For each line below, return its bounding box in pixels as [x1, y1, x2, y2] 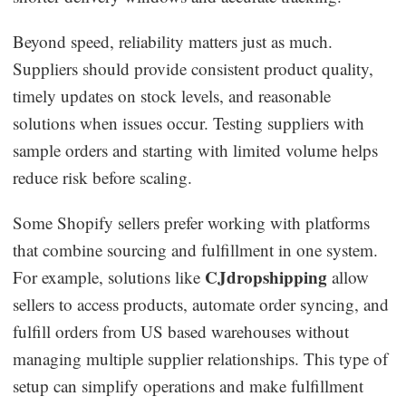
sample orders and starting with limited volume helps [13, 138, 379, 161]
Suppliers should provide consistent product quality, [13, 56, 374, 80]
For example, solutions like [13, 265, 206, 288]
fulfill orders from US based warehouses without [13, 319, 350, 343]
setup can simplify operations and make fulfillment [13, 373, 364, 397]
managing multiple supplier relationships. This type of [13, 346, 389, 370]
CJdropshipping [205, 264, 328, 290]
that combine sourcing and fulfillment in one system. [13, 237, 379, 261]
